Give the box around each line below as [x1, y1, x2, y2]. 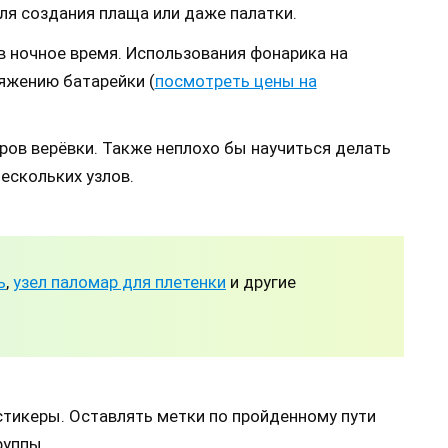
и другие [226, 272, 296, 293]
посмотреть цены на [154, 70, 317, 91]
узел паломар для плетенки [13, 272, 226, 293]
